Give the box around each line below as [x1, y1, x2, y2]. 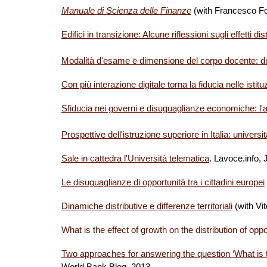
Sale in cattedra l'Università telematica [61, 154, 209, 163]
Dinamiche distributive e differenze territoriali [61, 201, 232, 211]
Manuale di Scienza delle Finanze [61, 6, 191, 15]
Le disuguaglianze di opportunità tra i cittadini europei [61, 178, 265, 187]
